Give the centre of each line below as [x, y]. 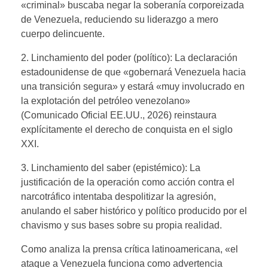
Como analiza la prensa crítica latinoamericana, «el [130, 249]
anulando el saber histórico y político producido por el [134, 211]
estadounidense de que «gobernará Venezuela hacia [133, 72]
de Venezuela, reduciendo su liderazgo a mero [120, 19]
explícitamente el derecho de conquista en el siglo [127, 129]
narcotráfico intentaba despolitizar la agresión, [118, 196]
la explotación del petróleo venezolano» [106, 100]
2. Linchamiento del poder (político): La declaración [129, 57]
